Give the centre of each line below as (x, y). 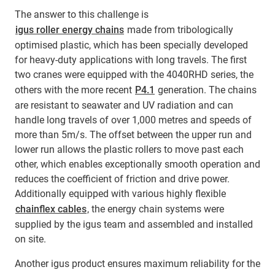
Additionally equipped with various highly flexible (120, 193)
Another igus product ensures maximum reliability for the (137, 263)
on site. (30, 239)
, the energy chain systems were (156, 209)
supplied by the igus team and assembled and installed (134, 224)
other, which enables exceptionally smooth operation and (137, 164)
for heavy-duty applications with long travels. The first (131, 60)
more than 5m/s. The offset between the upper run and (133, 134)
